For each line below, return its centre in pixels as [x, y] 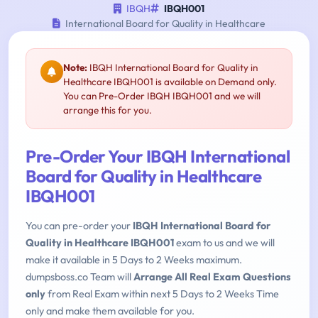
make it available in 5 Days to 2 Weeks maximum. [134, 260]
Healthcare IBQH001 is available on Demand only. [170, 82]
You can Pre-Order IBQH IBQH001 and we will [162, 96]
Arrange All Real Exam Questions [212, 277]
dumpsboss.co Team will [79, 277]
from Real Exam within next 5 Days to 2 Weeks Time [162, 294]
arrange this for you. [108, 110]
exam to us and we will [224, 243]
